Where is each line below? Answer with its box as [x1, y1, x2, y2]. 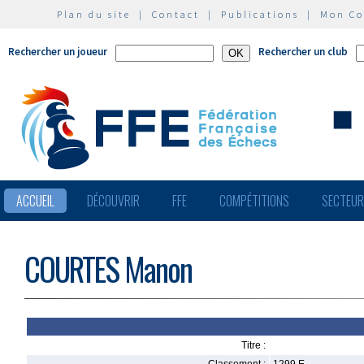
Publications [221, 8, 299, 20]
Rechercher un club [258, 45, 348, 58]
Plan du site [57, 8, 131, 20]
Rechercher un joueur [8, 45, 107, 58]
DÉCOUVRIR [87, 191, 140, 210]
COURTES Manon [24, 245, 192, 292]
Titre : [241, 340, 266, 351]
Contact [152, 8, 200, 20]
